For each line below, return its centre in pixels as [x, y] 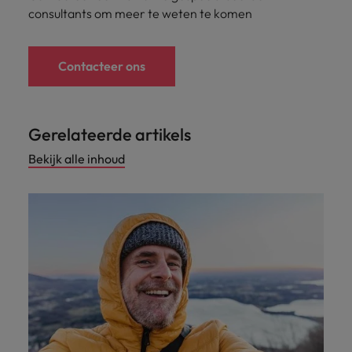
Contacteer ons [102, 66]
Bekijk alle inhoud [77, 159]
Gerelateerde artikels [110, 134]
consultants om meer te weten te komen [140, 13]
